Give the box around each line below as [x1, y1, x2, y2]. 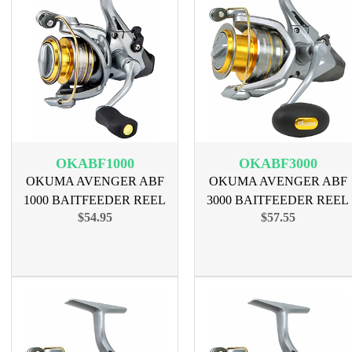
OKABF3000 [238, 156, 317, 171]
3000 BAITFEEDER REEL [207, 193, 349, 207]
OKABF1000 [55, 156, 134, 171]
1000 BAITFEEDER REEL [24, 193, 166, 207]
